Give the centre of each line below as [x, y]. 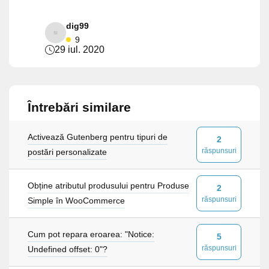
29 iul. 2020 [80, 50]
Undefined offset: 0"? [68, 249]
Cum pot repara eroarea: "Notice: [91, 234]
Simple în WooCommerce [76, 201]
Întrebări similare [79, 107]
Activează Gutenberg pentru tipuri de [98, 137]
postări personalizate [67, 152]
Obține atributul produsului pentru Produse [108, 186]
